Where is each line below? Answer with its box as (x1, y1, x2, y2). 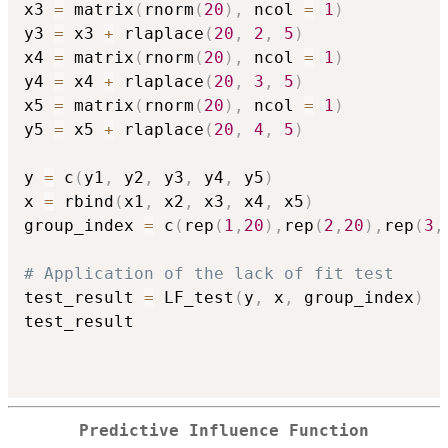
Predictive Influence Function (79, 421, 369, 440)
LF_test (154, 287, 234, 307)
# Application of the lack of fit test (24, 263, 394, 283)
